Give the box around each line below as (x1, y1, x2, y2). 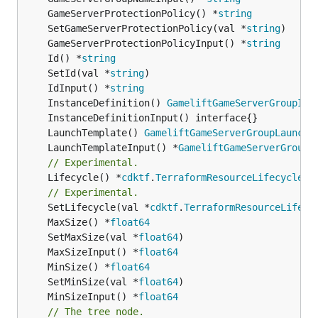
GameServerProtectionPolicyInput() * (48, 37, 246, 49)
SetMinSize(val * (48, 275, 138, 287)
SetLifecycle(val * (48, 201, 150, 213)
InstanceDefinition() (48, 97, 167, 109)
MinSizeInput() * (48, 290, 138, 302)
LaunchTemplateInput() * (48, 141, 178, 153)
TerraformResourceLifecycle (155, 171, 303, 183)
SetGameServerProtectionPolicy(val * (48, 22, 246, 34)
